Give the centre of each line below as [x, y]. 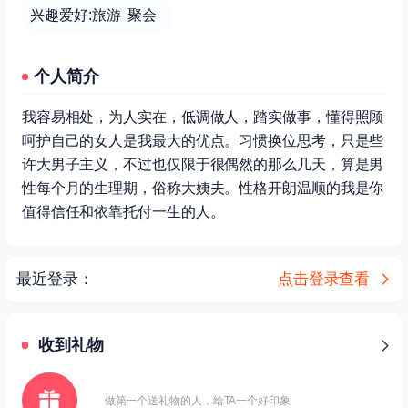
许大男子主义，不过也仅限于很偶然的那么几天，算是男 [203, 165]
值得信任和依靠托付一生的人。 [123, 212]
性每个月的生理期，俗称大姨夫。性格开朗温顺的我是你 [203, 189]
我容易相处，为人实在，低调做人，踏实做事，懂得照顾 [203, 117]
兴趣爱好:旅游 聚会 [97, 15]
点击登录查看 [324, 280]
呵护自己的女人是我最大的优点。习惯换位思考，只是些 [203, 141]
